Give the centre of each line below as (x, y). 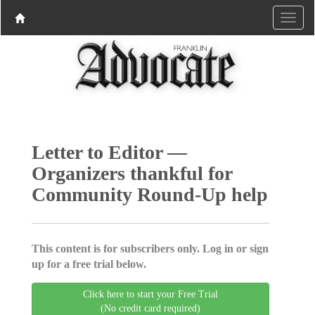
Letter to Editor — (109, 152)
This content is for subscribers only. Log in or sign (150, 248)
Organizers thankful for (131, 173)
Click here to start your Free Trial (150, 294)
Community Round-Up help (149, 194)
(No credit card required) (150, 308)
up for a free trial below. (89, 264)
